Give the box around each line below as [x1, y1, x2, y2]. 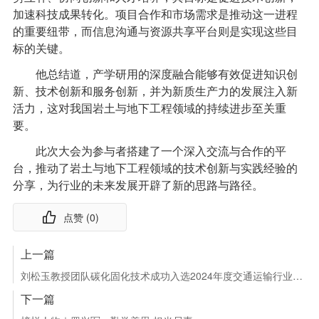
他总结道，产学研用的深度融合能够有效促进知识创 [35, 68, 298, 80]
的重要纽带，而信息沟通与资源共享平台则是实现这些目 [12, 26, 298, 38]
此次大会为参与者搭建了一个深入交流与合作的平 [35, 145, 286, 157]
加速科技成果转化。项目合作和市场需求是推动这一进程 [12, 9, 298, 21]
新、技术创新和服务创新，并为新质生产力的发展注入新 [12, 85, 298, 98]
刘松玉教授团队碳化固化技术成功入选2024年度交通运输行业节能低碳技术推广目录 [292, 268, 303, 283]
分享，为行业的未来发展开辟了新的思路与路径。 [12, 179, 263, 192]
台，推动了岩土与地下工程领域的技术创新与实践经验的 [12, 162, 298, 174]
